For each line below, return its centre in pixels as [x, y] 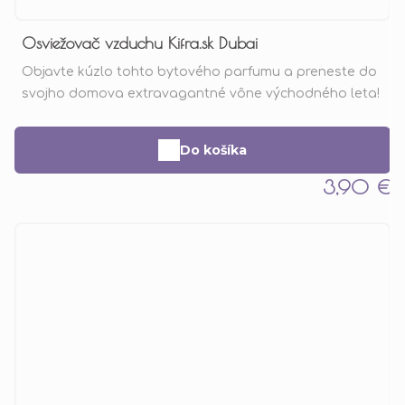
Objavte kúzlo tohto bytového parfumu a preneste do [199, 71]
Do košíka [213, 150]
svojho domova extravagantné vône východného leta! [201, 93]
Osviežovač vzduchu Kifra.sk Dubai [140, 42]
